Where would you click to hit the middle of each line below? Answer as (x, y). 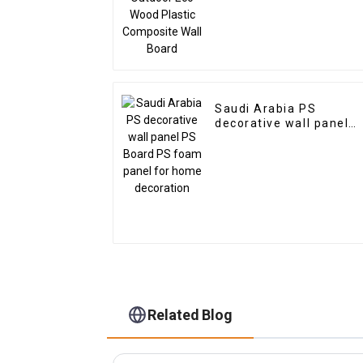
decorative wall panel (282, 124)
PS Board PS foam (273, 138)
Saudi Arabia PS (266, 109)
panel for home (263, 153)
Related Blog (190, 314)
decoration (249, 167)
